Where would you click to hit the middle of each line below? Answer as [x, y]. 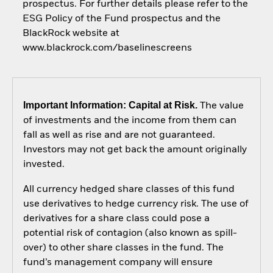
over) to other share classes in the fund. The [123, 248]
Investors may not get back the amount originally [135, 150]
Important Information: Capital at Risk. [110, 105]
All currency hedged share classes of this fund [129, 190]
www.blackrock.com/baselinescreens [107, 48]
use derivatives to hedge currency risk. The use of [136, 204]
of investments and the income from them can [129, 121]
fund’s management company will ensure [118, 263]
